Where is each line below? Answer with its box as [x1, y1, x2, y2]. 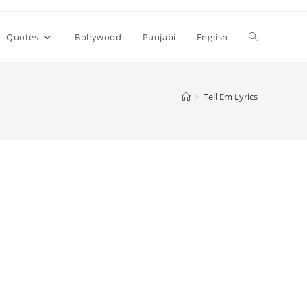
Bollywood [75, 31, 122, 43]
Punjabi [142, 31, 176, 43]
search [249, 132, 280, 145]
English [196, 31, 228, 43]
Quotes [5, 31, 39, 43]
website [249, 81, 284, 94]
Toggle [249, 30, 279, 43]
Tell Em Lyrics [204, 90, 258, 103]
